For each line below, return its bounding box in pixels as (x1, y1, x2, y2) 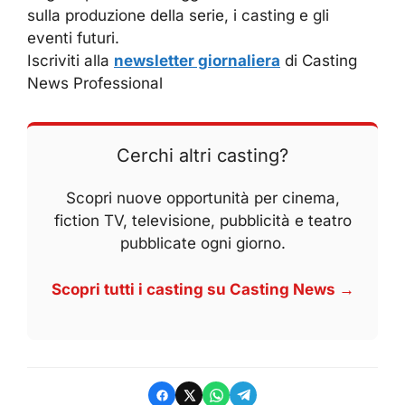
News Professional (27, 74, 163, 93)
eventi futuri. (27, 29, 119, 48)
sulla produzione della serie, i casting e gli (27, 6, 329, 25)
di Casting (280, 52, 357, 71)
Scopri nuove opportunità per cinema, (65, 189, 340, 208)
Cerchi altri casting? (117, 145, 288, 167)
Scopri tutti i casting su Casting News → (51, 279, 354, 298)
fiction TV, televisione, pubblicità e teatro (53, 212, 352, 231)
